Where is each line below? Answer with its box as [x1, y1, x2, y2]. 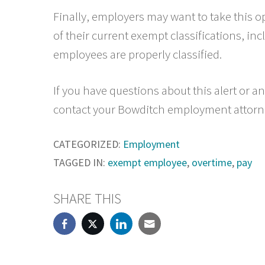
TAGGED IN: [53, 156, 105, 170]
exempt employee [108, 156, 187, 170]
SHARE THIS [53, 189, 121, 208]
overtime [192, 156, 232, 170]
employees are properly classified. [53, 46, 222, 62]
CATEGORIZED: [53, 137, 121, 151]
